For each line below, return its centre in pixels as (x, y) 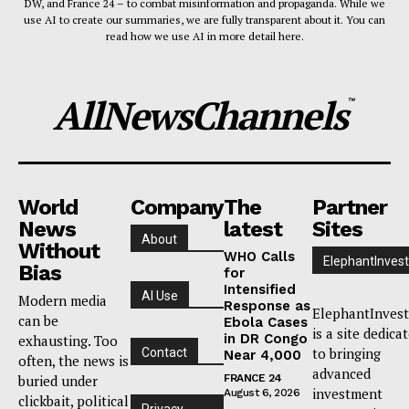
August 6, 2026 (262, 392)
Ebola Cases (266, 322)
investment (347, 393)
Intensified (260, 289)
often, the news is (73, 360)
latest (253, 229)
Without (59, 251)
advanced (341, 373)
